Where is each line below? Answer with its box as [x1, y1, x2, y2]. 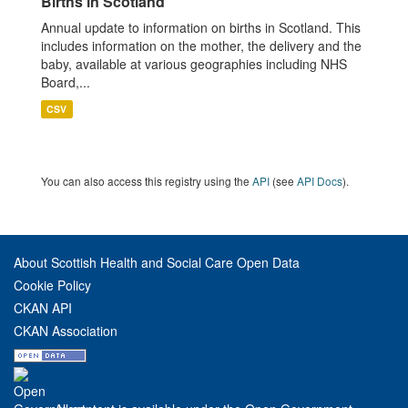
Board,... [41, 73, 90, 91]
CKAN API [14, 299, 72, 317]
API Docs [297, 173, 342, 189]
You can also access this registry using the [41, 173, 252, 189]
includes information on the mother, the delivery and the [41, 36, 362, 55]
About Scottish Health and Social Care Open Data [14, 253, 300, 271]
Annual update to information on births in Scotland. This [41, 18, 361, 36]
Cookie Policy [14, 276, 91, 294]
